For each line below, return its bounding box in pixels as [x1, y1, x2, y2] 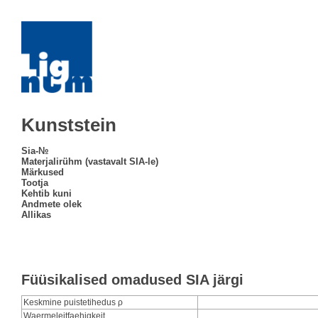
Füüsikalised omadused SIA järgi [21, 272, 243, 288]
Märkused [21, 166, 64, 177]
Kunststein [21, 114, 116, 136]
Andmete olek [21, 198, 82, 209]
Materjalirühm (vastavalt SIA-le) [21, 155, 158, 167]
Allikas [21, 209, 51, 220]
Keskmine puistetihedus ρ [23, 297, 123, 308]
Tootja [21, 177, 48, 188]
